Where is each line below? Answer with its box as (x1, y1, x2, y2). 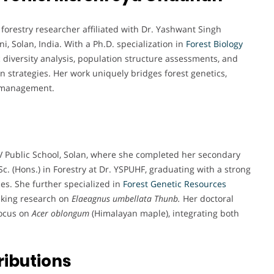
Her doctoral (180, 192, 234, 204)
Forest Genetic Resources (120, 177, 226, 190)
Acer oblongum (32, 207, 89, 219)
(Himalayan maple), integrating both (89, 207, 239, 219)
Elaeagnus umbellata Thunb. (72, 192, 180, 204)
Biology (213, 37, 243, 50)
